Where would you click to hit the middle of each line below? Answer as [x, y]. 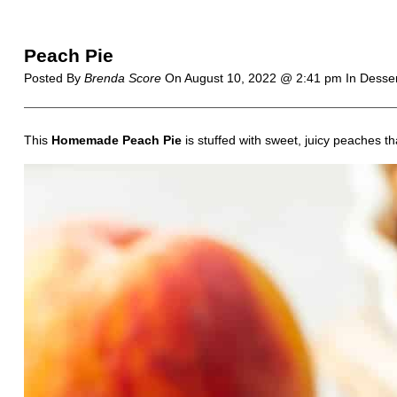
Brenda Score [122, 78]
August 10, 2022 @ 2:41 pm [265, 78]
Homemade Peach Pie [116, 140]
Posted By [54, 78]
